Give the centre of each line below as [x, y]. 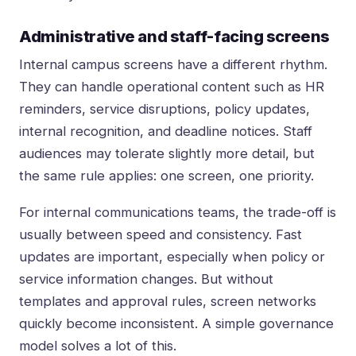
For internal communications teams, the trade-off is [178, 213]
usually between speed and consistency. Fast [161, 235]
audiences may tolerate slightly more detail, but [167, 154]
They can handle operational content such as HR [172, 87]
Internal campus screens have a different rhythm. [173, 65]
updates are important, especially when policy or [172, 257]
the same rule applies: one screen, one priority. [166, 176]
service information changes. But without [146, 279]
